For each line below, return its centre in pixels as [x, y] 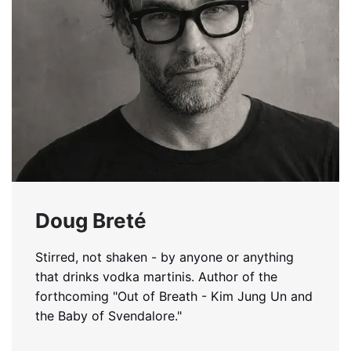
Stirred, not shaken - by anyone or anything [165, 257]
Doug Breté [91, 220]
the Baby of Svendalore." [109, 315]
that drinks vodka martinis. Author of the [156, 276]
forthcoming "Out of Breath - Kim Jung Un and [174, 296]
